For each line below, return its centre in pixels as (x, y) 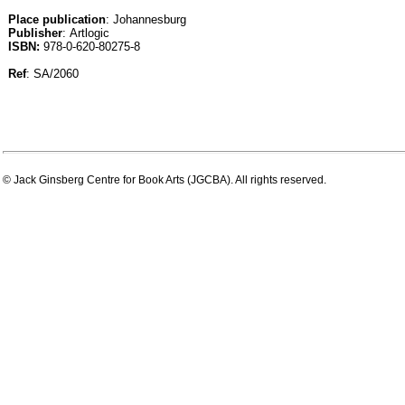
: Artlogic (86, 33)
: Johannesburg (146, 19)
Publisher (35, 33)
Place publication (57, 19)
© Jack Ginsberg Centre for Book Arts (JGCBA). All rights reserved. (165, 180)
